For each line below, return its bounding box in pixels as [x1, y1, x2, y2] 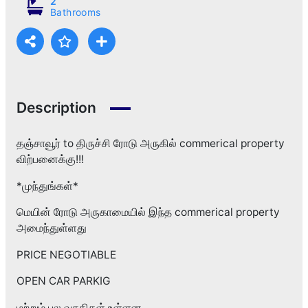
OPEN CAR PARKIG [16, 274, 111, 288]
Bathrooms [49, 6, 101, 19]
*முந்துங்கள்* [16, 179, 78, 192]
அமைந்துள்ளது [16, 221, 87, 235]
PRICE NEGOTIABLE [16, 247, 116, 261]
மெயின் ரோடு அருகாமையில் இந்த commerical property [16, 206, 280, 219]
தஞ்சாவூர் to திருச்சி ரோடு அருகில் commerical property [16, 137, 285, 151]
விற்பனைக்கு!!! [16, 153, 84, 166]
